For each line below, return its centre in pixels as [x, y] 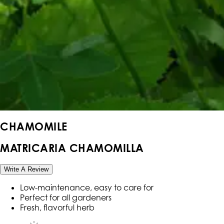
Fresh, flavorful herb [57, 207]
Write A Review [26, 169]
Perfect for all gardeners [66, 197]
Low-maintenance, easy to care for [87, 187]
